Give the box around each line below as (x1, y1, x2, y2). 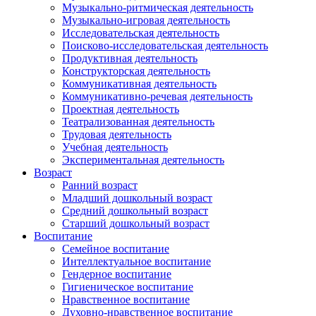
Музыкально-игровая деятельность (62, 14, 230, 27)
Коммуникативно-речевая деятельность (62, 90, 253, 103)
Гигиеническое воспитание (62, 281, 193, 293)
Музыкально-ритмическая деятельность (62, 1, 253, 14)
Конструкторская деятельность (62, 65, 210, 78)
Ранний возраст (62, 179, 138, 192)
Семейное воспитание (62, 243, 169, 255)
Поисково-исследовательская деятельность (62, 39, 268, 52)
